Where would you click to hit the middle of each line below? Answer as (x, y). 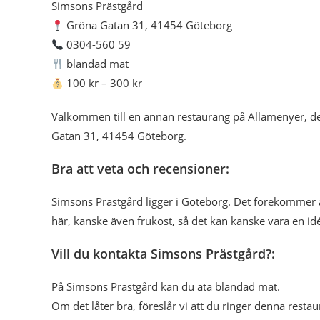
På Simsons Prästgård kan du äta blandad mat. (166, 286)
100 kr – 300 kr (103, 83)
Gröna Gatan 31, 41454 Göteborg (148, 25)
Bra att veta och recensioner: (140, 169)
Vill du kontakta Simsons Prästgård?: (163, 254)
